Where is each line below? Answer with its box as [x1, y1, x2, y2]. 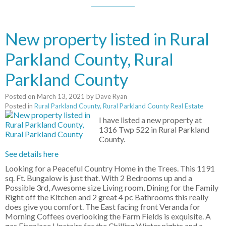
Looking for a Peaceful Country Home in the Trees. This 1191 [5, 163, 215, 174]
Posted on [5, 92, 37, 101]
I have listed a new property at [99, 115, 202, 125]
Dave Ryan [95, 92, 127, 101]
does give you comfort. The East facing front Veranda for [5, 202, 200, 212]
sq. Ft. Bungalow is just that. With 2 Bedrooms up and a [5, 173, 192, 183]
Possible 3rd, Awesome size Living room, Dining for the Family [5, 183, 218, 193]
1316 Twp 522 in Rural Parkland [99, 125, 210, 135]
